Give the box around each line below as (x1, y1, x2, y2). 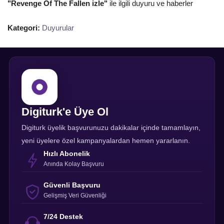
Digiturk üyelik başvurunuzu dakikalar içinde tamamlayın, (21, 123, 200, 131)
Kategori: (7, 23, 40, 32)
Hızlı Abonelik (43, 149, 90, 157)
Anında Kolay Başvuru (43, 160, 104, 167)
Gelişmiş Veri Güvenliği (43, 191, 106, 199)
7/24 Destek (43, 212, 83, 220)
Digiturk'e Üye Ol (21, 105, 108, 118)
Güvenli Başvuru (43, 180, 100, 189)
